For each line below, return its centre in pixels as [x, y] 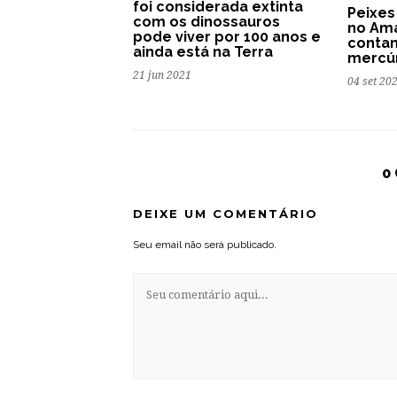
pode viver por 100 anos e [227, 37]
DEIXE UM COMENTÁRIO [226, 214]
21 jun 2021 [162, 76]
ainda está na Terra [203, 52]
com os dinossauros [206, 22]
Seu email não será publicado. [205, 245]
